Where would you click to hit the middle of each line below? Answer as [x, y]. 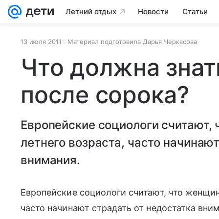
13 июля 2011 [41, 42]
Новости [153, 11]
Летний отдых [91, 11]
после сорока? [105, 95]
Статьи [195, 11]
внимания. [50, 160]
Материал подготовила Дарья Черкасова [132, 42]
